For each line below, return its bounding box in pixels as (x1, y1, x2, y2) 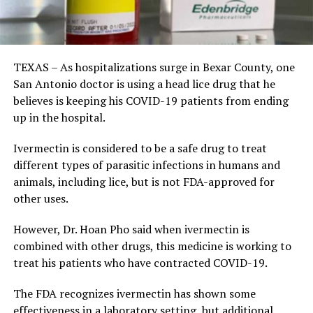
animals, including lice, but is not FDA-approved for (13, 174, 275, 190)
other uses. (13, 191, 68, 207)
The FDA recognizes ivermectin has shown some (13, 286, 256, 302)
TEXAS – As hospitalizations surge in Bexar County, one (13, 59, 295, 75)
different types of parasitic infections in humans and (13, 157, 280, 173)
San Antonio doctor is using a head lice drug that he (13, 76, 275, 92)
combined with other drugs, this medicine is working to (13, 238, 291, 254)
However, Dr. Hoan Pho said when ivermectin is (13, 221, 249, 238)
